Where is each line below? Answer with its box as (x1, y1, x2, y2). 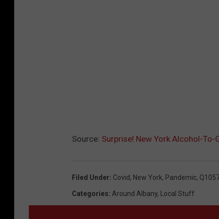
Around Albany (112, 189, 157, 197)
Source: (72, 133, 102, 144)
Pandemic (165, 173, 197, 181)
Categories (72, 189, 109, 197)
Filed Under (72, 173, 109, 181)
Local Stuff (160, 189, 195, 197)
